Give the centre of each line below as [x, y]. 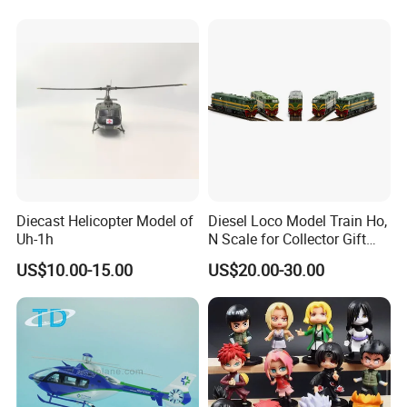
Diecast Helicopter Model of [105, 221]
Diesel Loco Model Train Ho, [297, 221]
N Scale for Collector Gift [287, 239]
